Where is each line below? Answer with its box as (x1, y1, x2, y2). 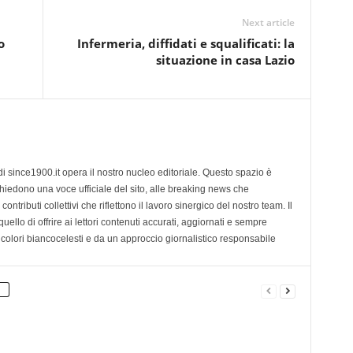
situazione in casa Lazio (155, 51, 295, 68)
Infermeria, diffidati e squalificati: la (76, 35, 295, 51)
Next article (241, 15, 295, 29)
